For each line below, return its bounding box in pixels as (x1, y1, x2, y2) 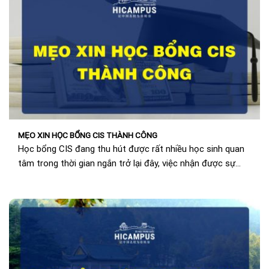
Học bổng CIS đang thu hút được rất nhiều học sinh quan (18, 144, 244, 155)
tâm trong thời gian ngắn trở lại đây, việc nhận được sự (18, 158, 235, 169)
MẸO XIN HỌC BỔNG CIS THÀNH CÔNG (18, 130, 157, 140)
